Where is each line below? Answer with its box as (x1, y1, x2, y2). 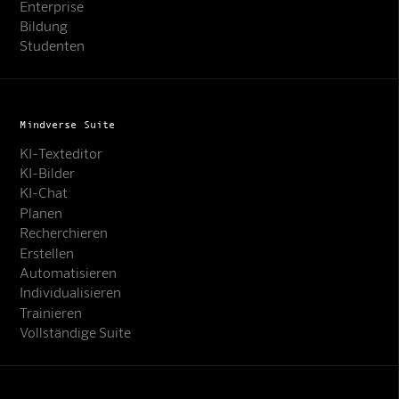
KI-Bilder (20, 163, 76, 181)
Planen (20, 203, 63, 221)
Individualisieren (20, 283, 122, 301)
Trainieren (20, 303, 83, 321)
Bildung (20, 16, 69, 34)
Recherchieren (20, 224, 109, 241)
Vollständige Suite (20, 323, 132, 341)
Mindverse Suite (20, 118, 116, 131)
